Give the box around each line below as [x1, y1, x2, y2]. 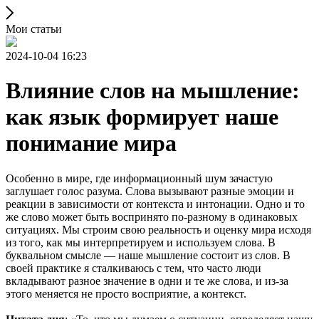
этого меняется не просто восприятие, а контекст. [6, 287, 246, 300]
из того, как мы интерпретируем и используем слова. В [6, 236, 276, 249]
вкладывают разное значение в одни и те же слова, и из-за [6, 274, 288, 287]
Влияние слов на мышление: [6, 78, 300, 104]
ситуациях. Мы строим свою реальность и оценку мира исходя [6, 223, 311, 236]
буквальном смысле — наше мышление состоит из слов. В [6, 249, 291, 261]
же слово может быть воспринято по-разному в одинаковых [6, 210, 298, 223]
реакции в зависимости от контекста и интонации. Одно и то [6, 197, 305, 210]
